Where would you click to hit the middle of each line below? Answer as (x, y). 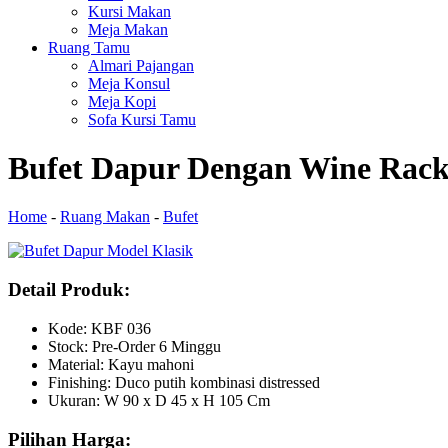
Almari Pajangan (141, 65)
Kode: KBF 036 (99, 328)
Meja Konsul (129, 83)
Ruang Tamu (89, 47)
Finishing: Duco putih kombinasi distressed (184, 382)
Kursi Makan (129, 11)
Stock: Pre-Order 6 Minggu (134, 346)
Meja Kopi (122, 101)
